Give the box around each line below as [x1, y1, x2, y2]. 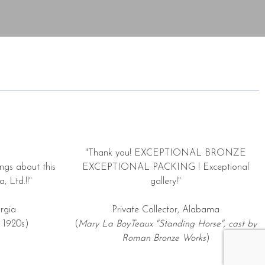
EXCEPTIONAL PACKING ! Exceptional [82, 162, 249, 172]
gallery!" [150, 176, 181, 186]
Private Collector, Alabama [112, 205, 219, 215]
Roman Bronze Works [121, 233, 206, 243]
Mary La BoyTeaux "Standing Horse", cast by [78, 219, 257, 229]
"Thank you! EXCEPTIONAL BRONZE [85, 148, 246, 158]
